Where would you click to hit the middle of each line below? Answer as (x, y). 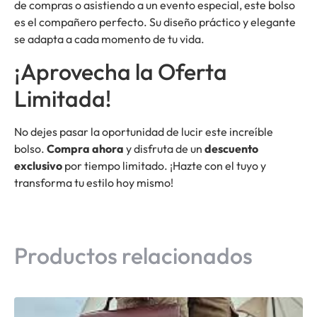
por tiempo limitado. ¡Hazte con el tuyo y (164, 165)
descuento (231, 148)
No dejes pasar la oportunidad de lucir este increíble (144, 131)
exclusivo (38, 165)
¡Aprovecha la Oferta (121, 71)
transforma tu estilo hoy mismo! (94, 182)
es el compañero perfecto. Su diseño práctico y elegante (155, 22)
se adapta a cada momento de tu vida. (109, 39)
